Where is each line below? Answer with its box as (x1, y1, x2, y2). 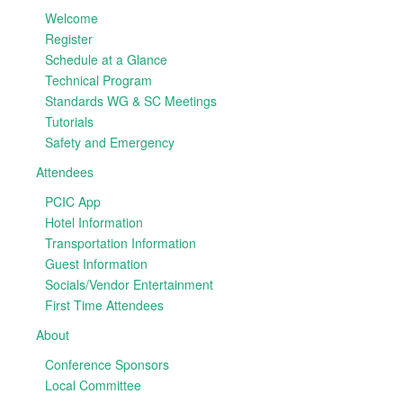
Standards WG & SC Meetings (45, 92, 217, 110)
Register (45, 30, 93, 48)
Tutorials (45, 112, 94, 130)
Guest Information (45, 255, 148, 273)
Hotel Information (45, 213, 143, 231)
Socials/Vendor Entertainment (45, 275, 213, 293)
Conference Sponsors (45, 355, 169, 373)
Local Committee (45, 376, 141, 394)
